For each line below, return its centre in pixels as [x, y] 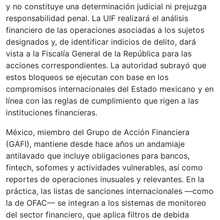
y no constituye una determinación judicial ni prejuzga [106, 6]
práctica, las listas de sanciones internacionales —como [110, 191]
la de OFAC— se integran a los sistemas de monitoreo [106, 203]
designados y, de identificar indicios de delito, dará [101, 41]
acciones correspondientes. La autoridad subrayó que [106, 65]
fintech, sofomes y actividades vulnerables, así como [104, 167]
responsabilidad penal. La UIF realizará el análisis [97, 18]
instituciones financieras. [52, 112]
